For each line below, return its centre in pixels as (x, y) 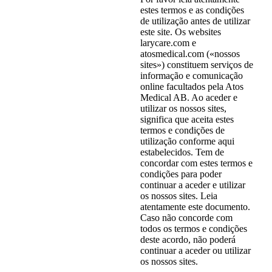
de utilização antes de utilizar (195, 21)
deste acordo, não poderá (188, 239)
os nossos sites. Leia (178, 195)
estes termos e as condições (192, 10)
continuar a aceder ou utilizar (195, 250)
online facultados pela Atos (192, 86)
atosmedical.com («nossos (190, 53)
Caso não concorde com (186, 217)
